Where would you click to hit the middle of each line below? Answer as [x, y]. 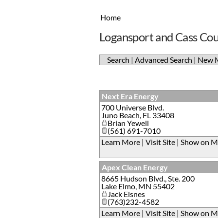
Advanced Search [163, 60]
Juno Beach [120, 115]
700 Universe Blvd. [133, 107]
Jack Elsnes [126, 194]
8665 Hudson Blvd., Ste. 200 [148, 178]
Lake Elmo [118, 186]
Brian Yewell [128, 123]
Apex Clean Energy [135, 167]
